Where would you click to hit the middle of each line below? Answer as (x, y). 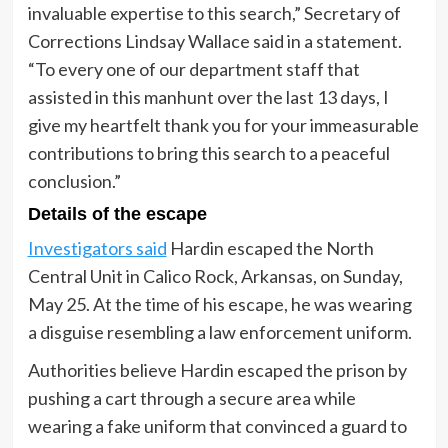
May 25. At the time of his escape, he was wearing (219, 303)
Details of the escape (117, 213)
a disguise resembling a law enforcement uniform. (219, 331)
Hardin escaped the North (270, 247)
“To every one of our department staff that (193, 68)
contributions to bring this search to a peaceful (208, 152)
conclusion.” (74, 180)
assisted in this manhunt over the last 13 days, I (208, 96)
